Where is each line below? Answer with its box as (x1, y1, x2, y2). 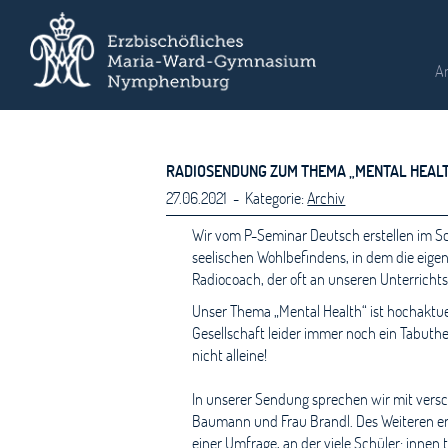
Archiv (307, 187, 346, 208)
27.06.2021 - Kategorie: (166, 187, 308, 208)
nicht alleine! (192, 344, 267, 365)
